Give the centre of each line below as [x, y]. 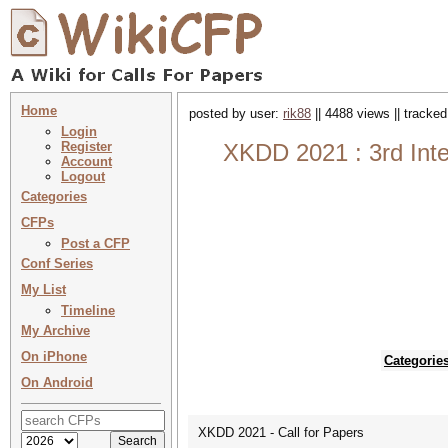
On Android [57, 382]
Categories [54, 196]
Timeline [88, 310]
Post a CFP [95, 243]
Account [86, 161]
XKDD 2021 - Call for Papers [281, 432]
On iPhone [54, 356]
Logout [83, 176]
